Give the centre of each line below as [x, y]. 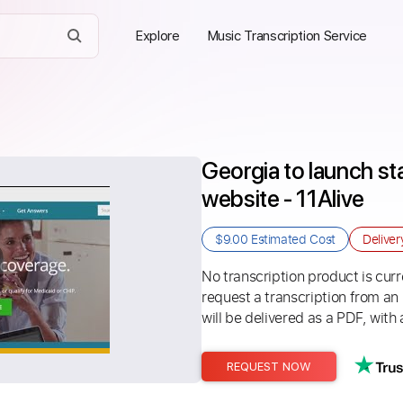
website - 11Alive [283, 198]
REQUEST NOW [269, 367]
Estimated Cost [291, 239]
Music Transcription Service [287, 36]
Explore [157, 36]
